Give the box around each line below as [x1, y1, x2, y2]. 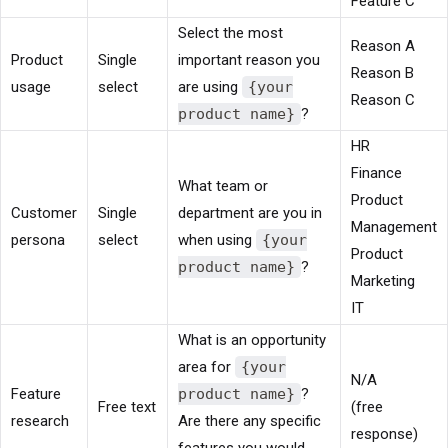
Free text [98, 397, 156, 416]
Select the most [178, 23, 283, 42]
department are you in [178, 203, 322, 222]
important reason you [178, 50, 320, 69]
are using [178, 77, 242, 96]
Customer [11, 203, 77, 222]
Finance [351, 163, 402, 182]
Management [351, 217, 437, 236]
